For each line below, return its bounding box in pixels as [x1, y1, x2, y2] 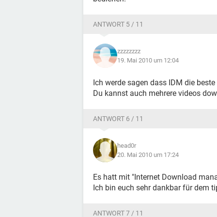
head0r [117, 142, 136, 149]
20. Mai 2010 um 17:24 [117, 151, 179, 158]
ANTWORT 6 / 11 [93, 115, 143, 123]
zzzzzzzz [117, 47, 140, 55]
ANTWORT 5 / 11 [93, 20, 143, 28]
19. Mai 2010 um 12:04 [117, 57, 179, 64]
